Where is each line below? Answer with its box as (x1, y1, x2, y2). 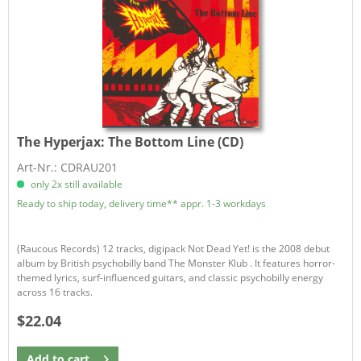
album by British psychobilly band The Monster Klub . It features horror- (17, 255, 336, 270)
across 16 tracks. (17, 284, 93, 299)
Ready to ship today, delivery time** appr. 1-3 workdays (17, 196, 267, 210)
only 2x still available (28, 176, 123, 191)
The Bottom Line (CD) (108, 132, 244, 151)
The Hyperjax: (17, 132, 109, 151)
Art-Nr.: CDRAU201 (17, 159, 118, 175)
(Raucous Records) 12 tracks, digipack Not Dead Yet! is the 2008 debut (17, 241, 330, 255)
